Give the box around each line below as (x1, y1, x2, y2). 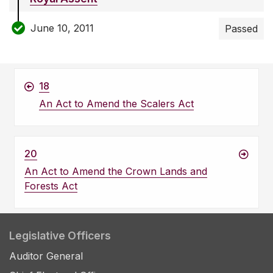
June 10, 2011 (30, 21, 94, 34)
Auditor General (9, 250, 83, 263)
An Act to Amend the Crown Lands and (24, 165, 207, 178)
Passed (225, 23, 258, 35)
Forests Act (24, 180, 77, 193)
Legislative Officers (9, 229, 111, 243)
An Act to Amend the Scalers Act (39, 97, 194, 110)
